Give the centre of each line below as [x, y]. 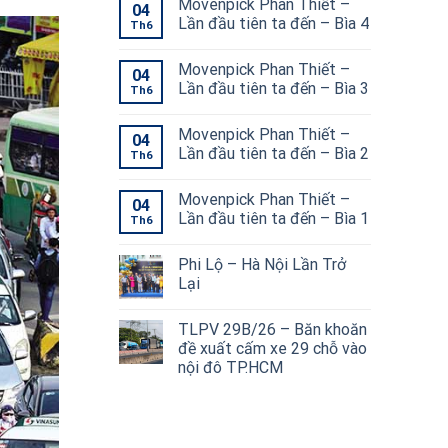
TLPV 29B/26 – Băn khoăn [272, 329]
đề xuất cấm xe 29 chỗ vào [272, 348]
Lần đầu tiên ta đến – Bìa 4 [273, 23]
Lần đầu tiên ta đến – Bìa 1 [273, 218]
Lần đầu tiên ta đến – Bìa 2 [273, 153]
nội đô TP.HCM [230, 367]
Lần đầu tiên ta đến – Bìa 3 [273, 88]
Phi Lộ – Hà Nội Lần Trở [261, 264]
